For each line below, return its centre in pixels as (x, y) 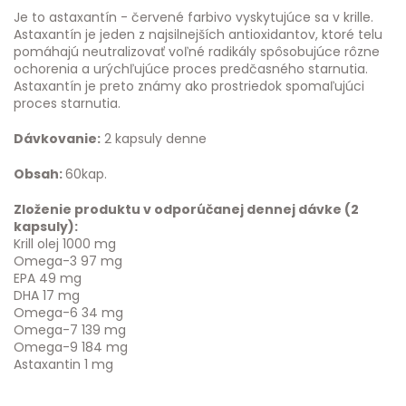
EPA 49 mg (48, 278)
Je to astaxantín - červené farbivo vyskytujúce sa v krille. (193, 17)
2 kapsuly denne (154, 139)
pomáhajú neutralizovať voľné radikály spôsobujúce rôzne (197, 52)
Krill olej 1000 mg (65, 244)
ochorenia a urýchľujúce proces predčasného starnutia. (191, 69)
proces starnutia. (67, 103)
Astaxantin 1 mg (63, 364)
